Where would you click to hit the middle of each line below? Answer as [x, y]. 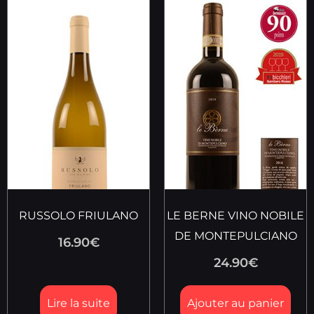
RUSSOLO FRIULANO [78, 216]
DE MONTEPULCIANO [235, 236]
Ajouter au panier [235, 303]
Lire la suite [78, 303]
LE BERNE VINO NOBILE [235, 216]
